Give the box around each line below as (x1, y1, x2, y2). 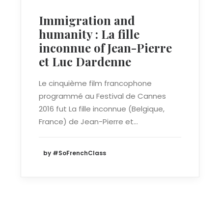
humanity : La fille (39, 26, 139, 42)
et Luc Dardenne (39, 54, 131, 69)
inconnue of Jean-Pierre (39, 40, 172, 55)
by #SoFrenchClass (43, 149, 106, 158)
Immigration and (39, 12, 135, 28)
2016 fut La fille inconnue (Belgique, (39, 104, 165, 114)
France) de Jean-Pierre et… (39, 116, 138, 127)
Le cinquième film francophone (39, 78, 152, 88)
